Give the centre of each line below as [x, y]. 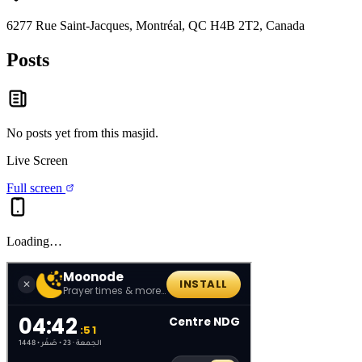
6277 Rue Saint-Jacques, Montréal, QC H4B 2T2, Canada [156, 26]
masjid [139, 133]
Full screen [36, 187]
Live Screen [37, 160]
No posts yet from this [64, 133]
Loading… [34, 241]
